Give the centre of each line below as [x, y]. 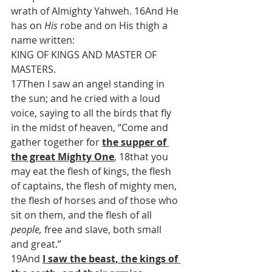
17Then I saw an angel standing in [89, 84]
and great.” [36, 244]
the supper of [135, 142]
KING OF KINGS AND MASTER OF [85, 55]
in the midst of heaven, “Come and [91, 127]
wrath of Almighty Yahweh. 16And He [96, 11]
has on [28, 25]
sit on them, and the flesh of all [83, 215]
